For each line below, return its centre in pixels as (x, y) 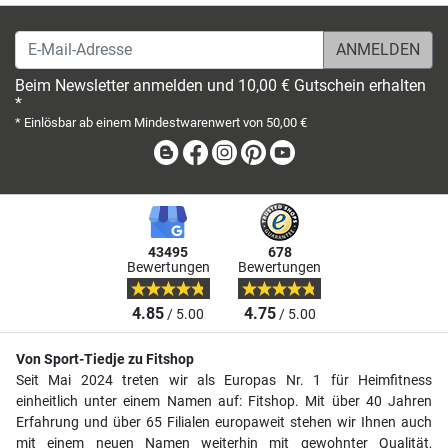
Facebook (244, 151)
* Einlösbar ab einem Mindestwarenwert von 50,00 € (161, 122)
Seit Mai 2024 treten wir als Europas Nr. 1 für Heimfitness (224, 380)
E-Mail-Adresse (66, 41)
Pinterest (299, 151)
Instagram (275, 151)
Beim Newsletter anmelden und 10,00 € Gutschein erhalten (220, 85)
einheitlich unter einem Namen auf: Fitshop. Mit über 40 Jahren (224, 401)
